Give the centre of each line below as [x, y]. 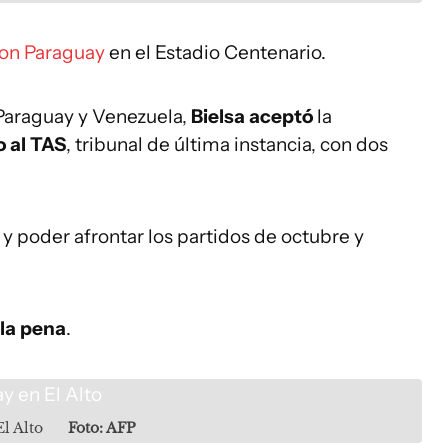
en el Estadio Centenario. [215, 52]
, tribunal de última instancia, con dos [227, 144]
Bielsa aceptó [250, 116]
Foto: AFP [102, 428]
